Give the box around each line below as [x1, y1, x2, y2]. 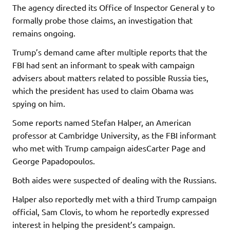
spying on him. [12, 98, 65, 108]
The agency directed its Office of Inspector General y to [12, 2, 215, 12]
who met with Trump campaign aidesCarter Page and [12, 142, 205, 153]
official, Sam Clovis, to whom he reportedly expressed [12, 206, 209, 217]
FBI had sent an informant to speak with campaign [12, 59, 195, 70]
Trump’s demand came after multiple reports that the [12, 46, 207, 57]
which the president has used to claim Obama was [12, 85, 194, 95]
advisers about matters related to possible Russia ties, [12, 72, 208, 83]
